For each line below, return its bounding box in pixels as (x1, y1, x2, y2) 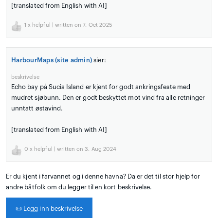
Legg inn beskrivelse (22, 205, 83, 212)
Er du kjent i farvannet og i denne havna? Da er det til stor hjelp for (6, 173, 200, 180)
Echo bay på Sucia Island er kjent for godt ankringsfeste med (11, 83, 190, 90)
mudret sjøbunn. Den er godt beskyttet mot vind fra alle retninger (11, 94, 205, 101)
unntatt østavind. (11, 105, 63, 111)
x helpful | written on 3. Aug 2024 (28, 146, 116, 152)
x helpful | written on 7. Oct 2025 (26, 22, 112, 28)
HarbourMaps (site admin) (11, 56, 92, 63)
